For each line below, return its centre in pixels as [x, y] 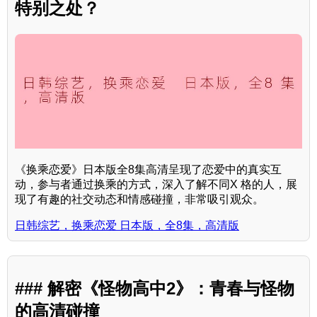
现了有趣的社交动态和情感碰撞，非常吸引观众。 [139, 200]
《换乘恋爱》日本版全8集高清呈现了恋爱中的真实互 [148, 170]
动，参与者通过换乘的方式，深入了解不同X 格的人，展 [156, 185]
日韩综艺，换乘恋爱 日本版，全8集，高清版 [127, 226]
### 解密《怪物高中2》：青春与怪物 [155, 289]
